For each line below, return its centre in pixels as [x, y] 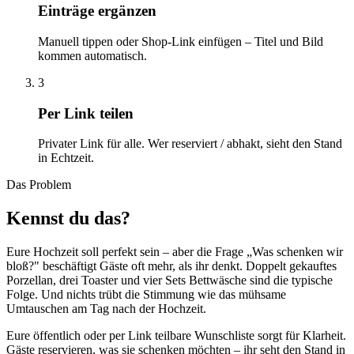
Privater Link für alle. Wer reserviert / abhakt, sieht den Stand [190, 144]
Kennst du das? [68, 218]
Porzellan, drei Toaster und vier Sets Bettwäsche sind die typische [169, 281]
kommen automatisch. [92, 55]
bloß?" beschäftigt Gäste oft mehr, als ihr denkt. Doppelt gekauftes [171, 266]
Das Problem [39, 185]
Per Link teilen [86, 113]
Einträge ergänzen [97, 11]
